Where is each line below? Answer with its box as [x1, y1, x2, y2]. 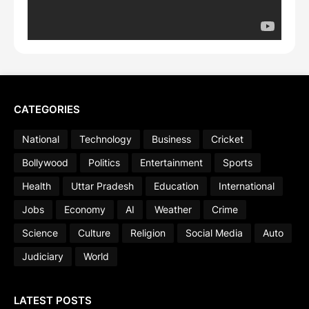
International [219, 180, 275, 192]
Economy [64, 203, 106, 216]
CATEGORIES [14, 102, 80, 116]
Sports [223, 157, 252, 169]
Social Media [186, 227, 243, 239]
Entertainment [140, 157, 203, 169]
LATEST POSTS [14, 293, 92, 307]
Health [22, 180, 51, 192]
